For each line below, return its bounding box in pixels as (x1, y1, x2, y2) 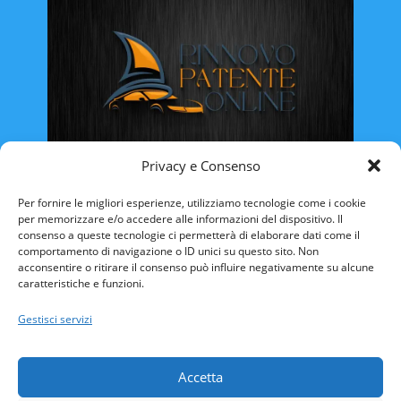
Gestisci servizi (18, 311, 92, 327)
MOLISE (253, 380, 301, 397)
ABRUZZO (74, 287, 132, 305)
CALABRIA (247, 287, 307, 305)
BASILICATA (155, 287, 225, 305)
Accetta (178, 368, 223, 387)
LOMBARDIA (81, 380, 155, 397)
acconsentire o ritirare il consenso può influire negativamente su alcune (18, 259, 374, 275)
